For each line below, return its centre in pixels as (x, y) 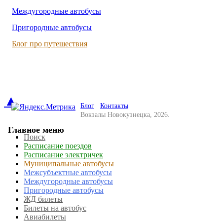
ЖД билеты (43, 199)
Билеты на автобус (55, 208)
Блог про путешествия (50, 44)
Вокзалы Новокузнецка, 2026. (125, 115)
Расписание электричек (63, 155)
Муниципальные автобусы (69, 164)
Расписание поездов (58, 146)
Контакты (114, 106)
